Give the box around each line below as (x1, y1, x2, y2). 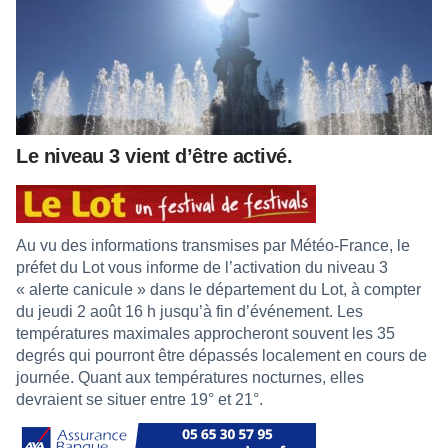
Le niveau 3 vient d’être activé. (16, 144, 292, 167)
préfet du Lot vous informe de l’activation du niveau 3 (16, 258, 388, 276)
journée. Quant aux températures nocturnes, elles (16, 368, 364, 386)
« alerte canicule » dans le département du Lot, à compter (16, 280, 421, 298)
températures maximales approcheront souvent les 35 (16, 324, 395, 342)
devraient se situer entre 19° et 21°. (16, 390, 263, 408)
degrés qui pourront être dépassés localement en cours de (16, 346, 427, 364)
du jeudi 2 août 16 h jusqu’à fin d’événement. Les (16, 302, 363, 320)
